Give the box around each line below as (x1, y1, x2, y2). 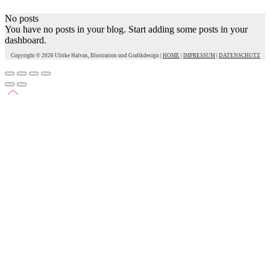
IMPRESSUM (183, 52, 215, 59)
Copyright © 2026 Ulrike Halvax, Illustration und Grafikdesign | (10, 52, 163, 59)
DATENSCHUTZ (219, 52, 260, 59)
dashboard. (5, 35, 46, 46)
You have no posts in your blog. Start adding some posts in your (5, 24, 248, 35)
